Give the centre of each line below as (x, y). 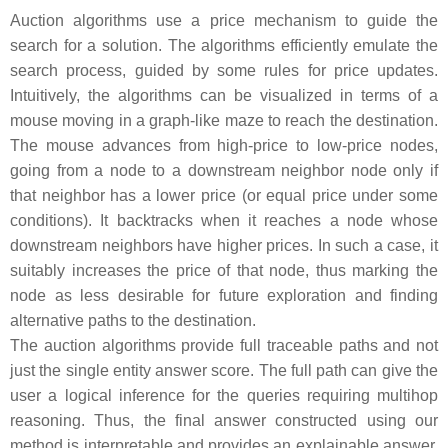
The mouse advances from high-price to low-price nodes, (224, 145)
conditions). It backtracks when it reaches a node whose (224, 220)
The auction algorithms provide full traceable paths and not (224, 345)
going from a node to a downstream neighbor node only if (224, 170)
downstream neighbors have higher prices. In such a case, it (224, 245)
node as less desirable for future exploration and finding (224, 295)
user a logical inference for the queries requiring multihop (224, 395)
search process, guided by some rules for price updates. (224, 70)
